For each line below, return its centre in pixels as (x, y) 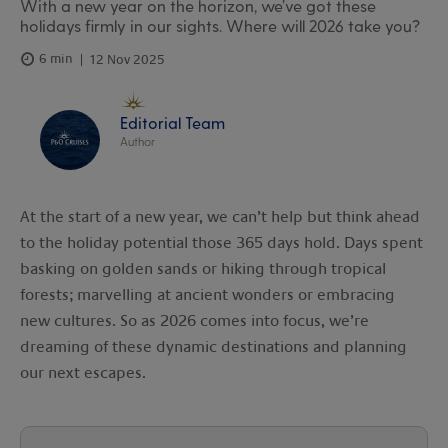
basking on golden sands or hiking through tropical (203, 268)
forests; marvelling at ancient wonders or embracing (207, 294)
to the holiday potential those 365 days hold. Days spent (221, 242)
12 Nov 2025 (127, 59)
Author (137, 140)
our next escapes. (83, 372)
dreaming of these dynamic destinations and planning (213, 346)
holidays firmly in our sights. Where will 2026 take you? (220, 25)
